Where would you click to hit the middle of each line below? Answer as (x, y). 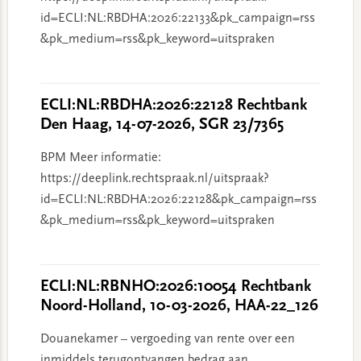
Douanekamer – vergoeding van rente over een (167, 339)
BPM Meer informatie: (100, 158)
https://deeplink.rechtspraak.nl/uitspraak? (154, 179)
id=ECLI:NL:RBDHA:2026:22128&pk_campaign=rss (178, 200)
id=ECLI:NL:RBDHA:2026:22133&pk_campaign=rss (177, 19)
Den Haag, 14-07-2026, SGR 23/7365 (162, 125)
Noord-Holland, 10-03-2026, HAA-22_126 (179, 306)
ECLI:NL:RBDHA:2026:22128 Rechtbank (173, 106)
